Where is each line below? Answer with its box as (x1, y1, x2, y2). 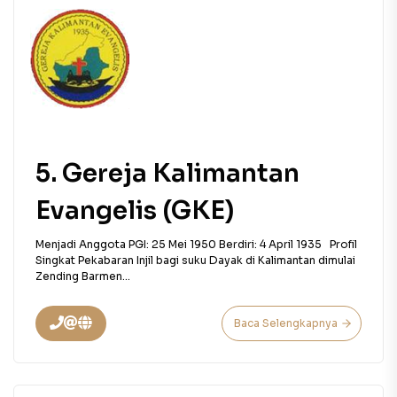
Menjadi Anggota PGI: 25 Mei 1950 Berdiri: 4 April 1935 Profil (35, 237, 357, 251)
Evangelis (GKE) (35, 195, 234, 226)
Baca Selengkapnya (234, 316, 338, 330)
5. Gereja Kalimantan (35, 158, 300, 189)
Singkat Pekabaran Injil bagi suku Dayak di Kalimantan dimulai (35, 253, 358, 267)
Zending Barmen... (35, 269, 130, 283)
